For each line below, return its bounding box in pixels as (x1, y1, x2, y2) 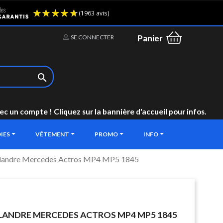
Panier (137, 33, 163, 44)
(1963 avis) (171, 10, 208, 20)
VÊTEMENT (35, 130, 70, 138)
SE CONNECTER (71, 33, 114, 41)
